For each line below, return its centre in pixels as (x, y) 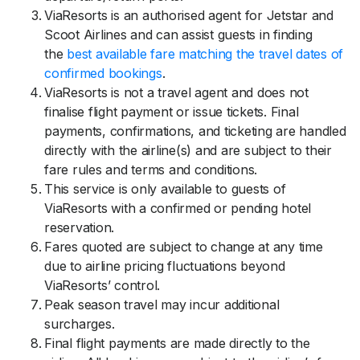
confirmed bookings (103, 73)
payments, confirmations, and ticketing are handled (195, 131)
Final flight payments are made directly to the (177, 343)
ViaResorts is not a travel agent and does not (176, 92)
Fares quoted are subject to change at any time (184, 247)
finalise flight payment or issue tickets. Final (172, 112)
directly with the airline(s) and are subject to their (188, 150)
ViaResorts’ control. (102, 285)
